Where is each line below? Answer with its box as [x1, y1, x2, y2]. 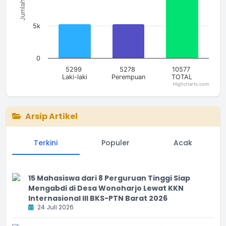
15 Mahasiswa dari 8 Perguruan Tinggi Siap [28, 173, 190, 183]
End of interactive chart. [12, 87, 97, 97]
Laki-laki [62, 73, 88, 81]
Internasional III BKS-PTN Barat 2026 [28, 193, 167, 203]
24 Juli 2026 [36, 202, 74, 211]
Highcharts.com [173, 81, 209, 87]
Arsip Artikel [25, 110, 78, 122]
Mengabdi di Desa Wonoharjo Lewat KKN [28, 183, 184, 193]
